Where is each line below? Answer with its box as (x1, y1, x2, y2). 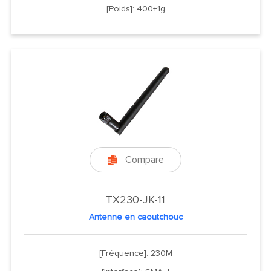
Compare (125, 154, 164, 165)
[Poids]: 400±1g (106, 4, 165, 13)
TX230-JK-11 (106, 194, 165, 206)
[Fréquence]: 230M (99, 249, 172, 258)
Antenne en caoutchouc (88, 212, 183, 221)
